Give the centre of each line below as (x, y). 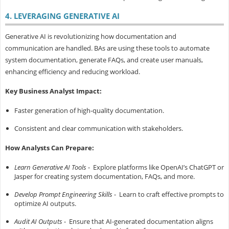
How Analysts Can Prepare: (49, 148)
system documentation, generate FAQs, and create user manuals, (104, 60)
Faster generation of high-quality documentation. (89, 111)
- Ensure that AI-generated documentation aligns (138, 222)
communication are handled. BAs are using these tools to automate (107, 48)
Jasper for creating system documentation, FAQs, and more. (104, 177)
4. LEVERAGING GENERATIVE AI (62, 16)
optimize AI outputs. (45, 204)
